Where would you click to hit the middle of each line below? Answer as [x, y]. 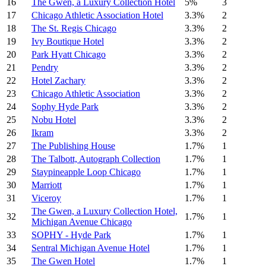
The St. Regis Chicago [74, 28]
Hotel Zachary [58, 81]
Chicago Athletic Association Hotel [97, 15]
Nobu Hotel [54, 120]
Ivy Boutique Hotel [68, 42]
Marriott [47, 185]
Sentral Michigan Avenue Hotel [91, 248]
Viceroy [46, 198]
